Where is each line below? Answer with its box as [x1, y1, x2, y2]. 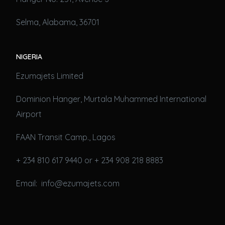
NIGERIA [16, 52, 43, 61]
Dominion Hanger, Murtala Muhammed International [16, 94, 207, 104]
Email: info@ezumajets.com [16, 178, 120, 189]
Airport [16, 109, 42, 120]
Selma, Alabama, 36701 [16, 17, 100, 27]
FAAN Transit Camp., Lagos [16, 132, 116, 143]
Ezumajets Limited [16, 71, 84, 81]
